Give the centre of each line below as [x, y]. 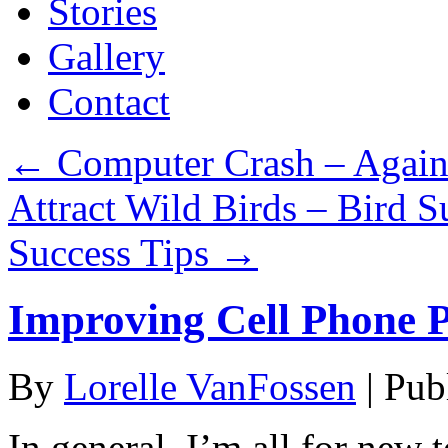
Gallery [106, 56]
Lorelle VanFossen [210, 386]
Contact [109, 101]
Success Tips [113, 252]
